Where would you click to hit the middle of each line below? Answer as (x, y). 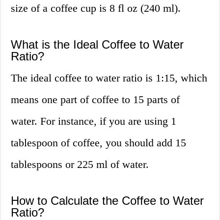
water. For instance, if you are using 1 (94, 121)
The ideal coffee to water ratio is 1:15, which (109, 78)
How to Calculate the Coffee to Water (108, 200)
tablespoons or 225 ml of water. (80, 164)
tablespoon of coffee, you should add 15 (99, 142)
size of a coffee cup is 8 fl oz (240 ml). (96, 8)
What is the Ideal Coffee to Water (97, 44)
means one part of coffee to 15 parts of (96, 99)
